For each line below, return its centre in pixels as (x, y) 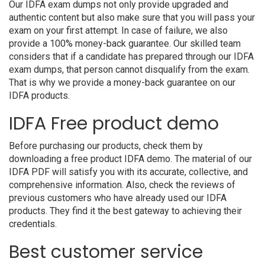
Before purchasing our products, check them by (106, 146)
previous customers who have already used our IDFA (118, 198)
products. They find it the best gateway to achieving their (125, 211)
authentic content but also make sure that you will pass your (132, 17)
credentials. (33, 224)
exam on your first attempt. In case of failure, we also (118, 30)
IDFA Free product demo (114, 124)
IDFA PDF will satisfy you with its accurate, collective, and (128, 172)
